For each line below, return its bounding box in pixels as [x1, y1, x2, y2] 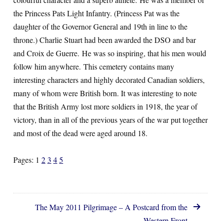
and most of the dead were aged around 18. [13, 128, 147, 138]
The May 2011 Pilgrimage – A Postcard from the [35, 202, 187, 212]
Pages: [13, 154, 36, 165]
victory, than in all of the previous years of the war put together [13, 114, 208, 125]
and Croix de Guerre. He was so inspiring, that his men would [13, 48, 206, 58]
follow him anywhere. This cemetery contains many [13, 61, 174, 72]
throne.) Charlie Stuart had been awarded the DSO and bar [13, 35, 196, 45]
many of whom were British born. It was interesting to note [13, 88, 197, 98]
